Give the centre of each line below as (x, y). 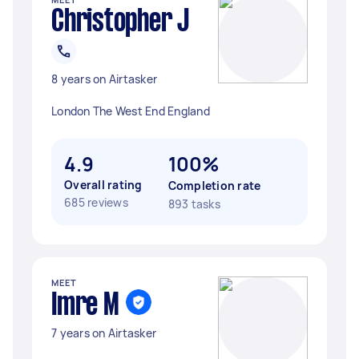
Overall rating (103, 185)
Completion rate (214, 186)
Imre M (85, 306)
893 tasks (194, 204)
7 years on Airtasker (104, 333)
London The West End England (131, 111)
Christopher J (120, 22)
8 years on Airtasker (104, 79)
